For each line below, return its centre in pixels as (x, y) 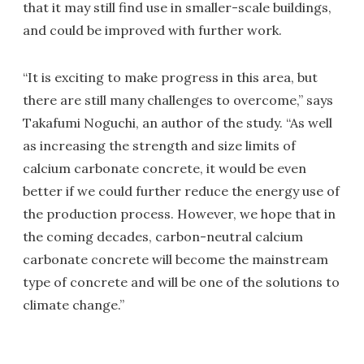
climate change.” (74, 305)
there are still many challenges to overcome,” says (178, 100)
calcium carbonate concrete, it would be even (165, 169)
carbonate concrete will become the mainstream (175, 260)
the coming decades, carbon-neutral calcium (163, 237)
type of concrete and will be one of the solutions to (181, 282)
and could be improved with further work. (152, 30)
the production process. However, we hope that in (179, 214)
